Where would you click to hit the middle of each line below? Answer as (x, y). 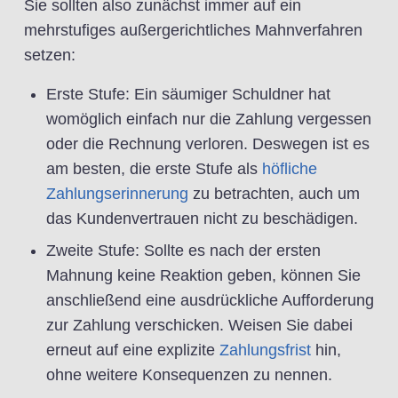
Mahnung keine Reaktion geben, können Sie (203, 275)
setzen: (50, 55)
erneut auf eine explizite (131, 350)
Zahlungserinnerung (117, 194)
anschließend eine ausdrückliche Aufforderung (210, 300)
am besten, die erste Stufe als (154, 169)
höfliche (290, 169)
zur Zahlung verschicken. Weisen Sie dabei (199, 325)
